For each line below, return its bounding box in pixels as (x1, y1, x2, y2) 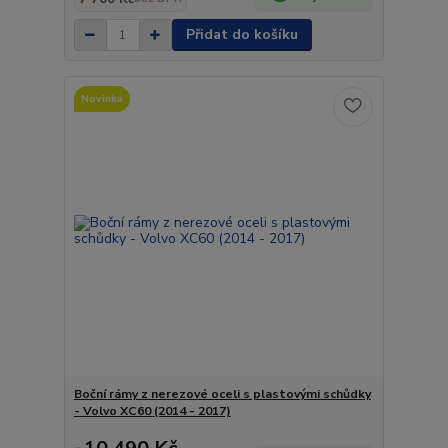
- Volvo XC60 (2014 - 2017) (73, 402, 231, 419)
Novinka (80, 90, 123, 106)
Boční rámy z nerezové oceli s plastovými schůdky (73, 385, 371, 402)
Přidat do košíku (185, 25, 298, 44)
